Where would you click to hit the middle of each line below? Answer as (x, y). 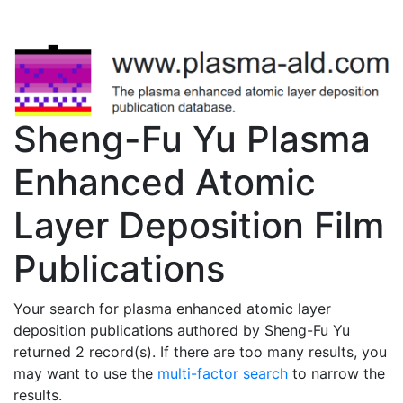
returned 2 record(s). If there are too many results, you (200, 351)
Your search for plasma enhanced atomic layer (172, 308)
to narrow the (336, 373)
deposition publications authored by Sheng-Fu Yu (182, 330)
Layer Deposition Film (199, 225)
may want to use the (85, 373)
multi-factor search (223, 373)
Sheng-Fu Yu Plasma (192, 139)
